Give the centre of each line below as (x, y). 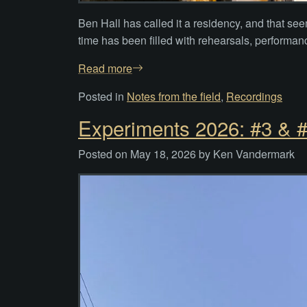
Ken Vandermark (254, 153)
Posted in (102, 96)
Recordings (254, 96)
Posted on (104, 153)
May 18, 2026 (163, 153)
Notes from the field (174, 96)
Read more (105, 68)
